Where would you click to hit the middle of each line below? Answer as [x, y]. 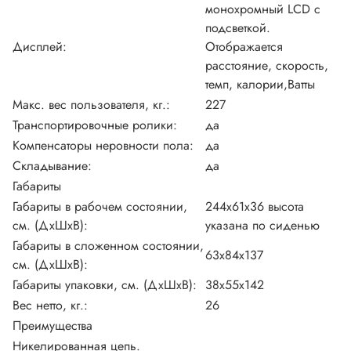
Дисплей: [40, 47]
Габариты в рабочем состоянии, [100, 207]
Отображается [244, 47]
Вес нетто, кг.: [50, 306]
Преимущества [52, 326]
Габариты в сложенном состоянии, [108, 246]
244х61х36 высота [255, 207]
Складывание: [52, 166]
